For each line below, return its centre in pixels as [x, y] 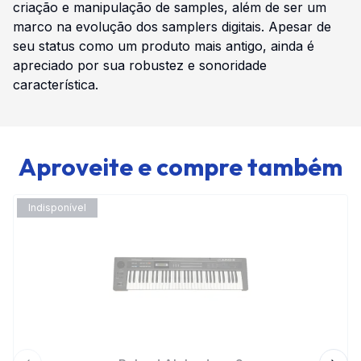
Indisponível [57, 207]
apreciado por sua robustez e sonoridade [140, 65]
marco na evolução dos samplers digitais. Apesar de [172, 26]
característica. [56, 84]
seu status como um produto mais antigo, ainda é [164, 46]
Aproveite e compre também [180, 166]
